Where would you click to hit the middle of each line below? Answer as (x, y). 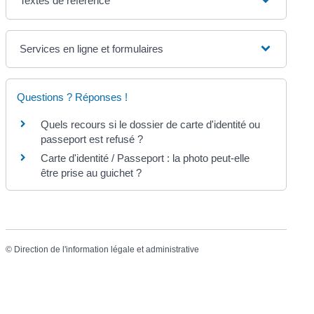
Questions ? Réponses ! (73, 97)
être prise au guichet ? (91, 172)
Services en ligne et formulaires (92, 48)
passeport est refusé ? (92, 139)
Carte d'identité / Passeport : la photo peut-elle (145, 158)
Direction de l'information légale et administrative (107, 249)
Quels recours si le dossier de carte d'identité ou (151, 124)
